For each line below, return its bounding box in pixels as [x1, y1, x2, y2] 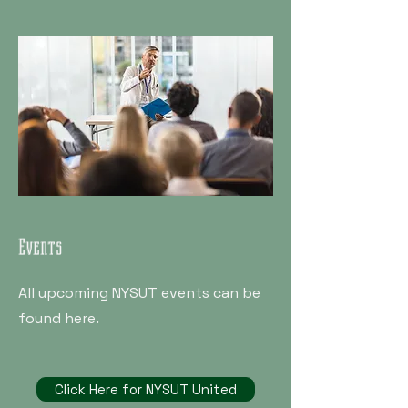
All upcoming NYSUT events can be [18, 282, 260, 302]
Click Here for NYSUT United [55, 380, 237, 398]
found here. [18, 308, 99, 328]
